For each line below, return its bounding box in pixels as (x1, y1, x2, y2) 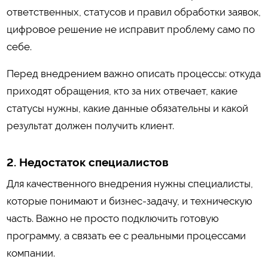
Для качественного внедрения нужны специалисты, (6, 177, 253, 190)
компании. (6, 246, 55, 259)
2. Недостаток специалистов (6, 156, 169, 170)
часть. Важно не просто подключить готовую (6, 212, 219, 224)
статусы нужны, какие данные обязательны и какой (6, 102, 248, 115)
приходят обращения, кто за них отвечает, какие (6, 85, 237, 98)
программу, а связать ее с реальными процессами (6, 229, 246, 242)
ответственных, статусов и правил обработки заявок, (6, 5, 261, 18)
